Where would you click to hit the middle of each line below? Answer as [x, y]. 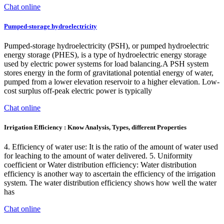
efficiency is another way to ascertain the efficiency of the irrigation [110, 174]
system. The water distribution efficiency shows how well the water [110, 183]
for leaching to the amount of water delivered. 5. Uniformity [98, 156]
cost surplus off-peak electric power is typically [78, 90]
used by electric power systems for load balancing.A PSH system [106, 63]
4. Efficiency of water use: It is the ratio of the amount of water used [111, 147]
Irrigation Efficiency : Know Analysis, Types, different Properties [95, 127]
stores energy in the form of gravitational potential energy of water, [109, 72]
